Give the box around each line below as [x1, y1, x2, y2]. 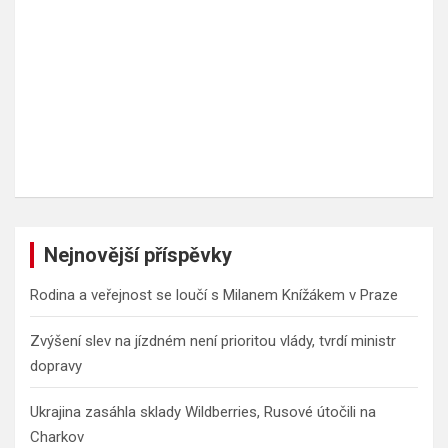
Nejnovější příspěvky [44, 242, 232, 267]
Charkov [30, 427, 84, 446]
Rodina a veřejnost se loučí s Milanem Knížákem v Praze [30, 285, 398, 304]
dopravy [30, 356, 82, 375]
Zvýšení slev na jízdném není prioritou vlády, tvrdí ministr [30, 331, 396, 350]
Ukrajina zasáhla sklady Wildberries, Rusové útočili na [30, 402, 376, 421]
